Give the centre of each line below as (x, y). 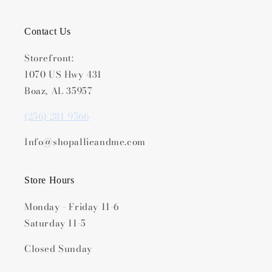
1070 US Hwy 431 (63, 74)
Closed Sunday (58, 249)
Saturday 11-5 (55, 223)
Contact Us (48, 31)
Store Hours (49, 180)
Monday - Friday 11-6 (72, 207)
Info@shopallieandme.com (85, 142)
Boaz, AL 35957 (59, 91)
